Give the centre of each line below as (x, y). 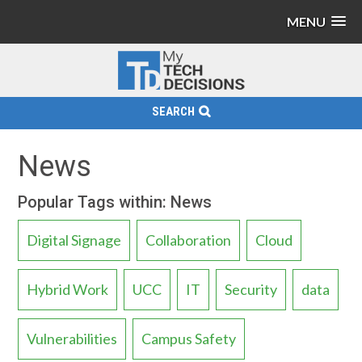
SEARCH (173, 112)
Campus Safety (189, 339)
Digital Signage (74, 240)
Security (251, 289)
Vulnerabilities (72, 339)
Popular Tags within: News (115, 202)
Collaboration (189, 240)
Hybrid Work (68, 289)
